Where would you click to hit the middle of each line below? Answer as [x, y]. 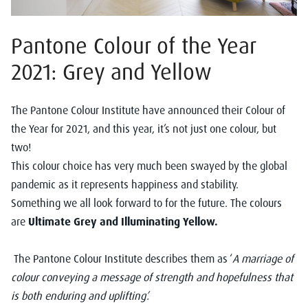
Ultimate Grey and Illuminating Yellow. [124, 221]
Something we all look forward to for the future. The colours [146, 202]
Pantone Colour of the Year [133, 45]
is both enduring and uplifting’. [80, 295]
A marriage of [263, 258]
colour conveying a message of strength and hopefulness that [152, 277]
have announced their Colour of [212, 110]
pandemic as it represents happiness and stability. [126, 184]
